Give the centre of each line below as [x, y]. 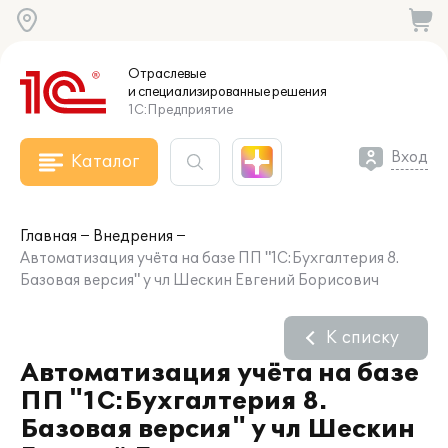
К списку [362, 338]
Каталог [105, 162]
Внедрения [133, 236]
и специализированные [199, 92]
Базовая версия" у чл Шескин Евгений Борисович [199, 280]
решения [298, 92]
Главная [48, 236]
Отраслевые [167, 74]
